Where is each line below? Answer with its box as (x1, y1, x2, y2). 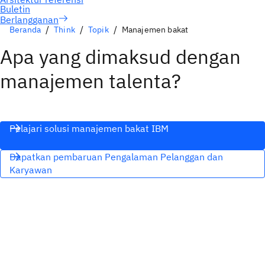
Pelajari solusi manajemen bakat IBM (9, 122, 169, 134)
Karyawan (9, 164, 52, 176)
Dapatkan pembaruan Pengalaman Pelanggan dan (9, 151, 223, 163)
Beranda (9, 24, 41, 35)
